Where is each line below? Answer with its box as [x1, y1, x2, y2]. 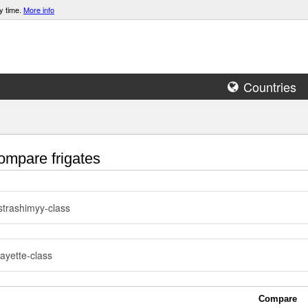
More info [23, 4, 54, 15]
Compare [258, 294, 297, 304]
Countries [243, 78, 296, 96]
